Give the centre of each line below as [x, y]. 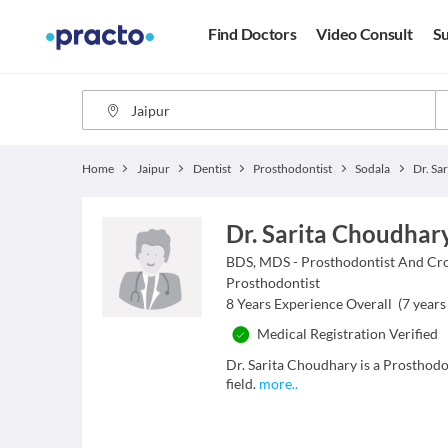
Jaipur [153, 168]
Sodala [373, 168]
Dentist [211, 168]
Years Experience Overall [315, 303]
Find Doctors [252, 34]
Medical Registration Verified [348, 333]
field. [243, 383]
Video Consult [364, 34]
